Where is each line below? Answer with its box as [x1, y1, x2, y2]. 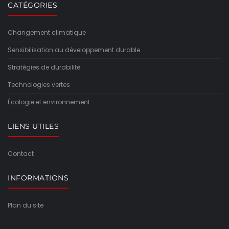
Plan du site [8, 201, 43, 210]
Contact [8, 149, 34, 158]
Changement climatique [8, 28, 86, 37]
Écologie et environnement [8, 98, 90, 107]
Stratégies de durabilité [8, 63, 80, 72]
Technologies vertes [8, 80, 70, 89]
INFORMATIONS [8, 173, 68, 183]
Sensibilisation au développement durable [8, 45, 140, 55]
